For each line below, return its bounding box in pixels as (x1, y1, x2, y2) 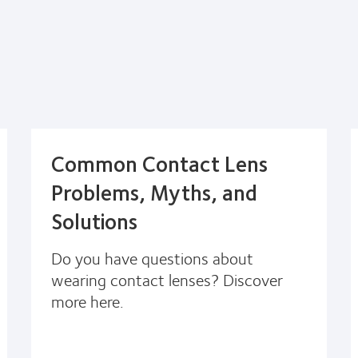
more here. (51, 287, 124, 314)
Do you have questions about (51, 244, 253, 271)
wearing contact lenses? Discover (51, 265, 283, 292)
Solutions (51, 203, 137, 237)
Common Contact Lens (51, 145, 268, 180)
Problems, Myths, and (51, 174, 257, 209)
